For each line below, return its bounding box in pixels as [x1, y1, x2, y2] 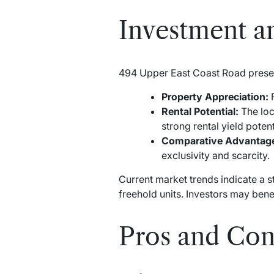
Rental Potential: [161, 105, 239, 118]
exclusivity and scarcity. [161, 149, 270, 162]
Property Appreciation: [161, 91, 268, 103]
